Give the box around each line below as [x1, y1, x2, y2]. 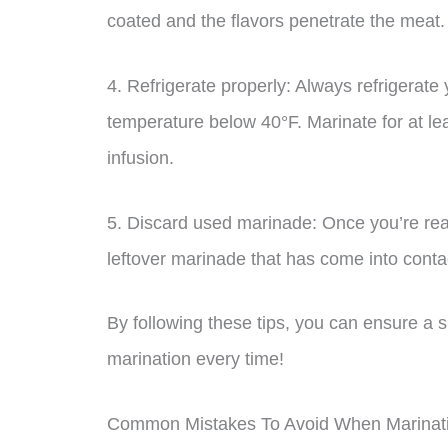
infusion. [107, 147, 174, 168]
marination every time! [107, 349, 284, 370]
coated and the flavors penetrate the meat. [107, 10, 445, 31]
